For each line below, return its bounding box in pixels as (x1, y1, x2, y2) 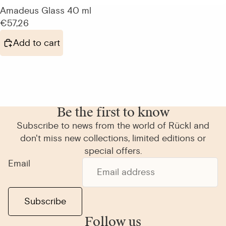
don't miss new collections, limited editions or (20, 133, 206, 144)
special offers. (84, 145, 142, 156)
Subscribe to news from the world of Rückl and (17, 120, 209, 131)
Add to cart (13, 37, 60, 48)
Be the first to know (56, 105, 169, 121)
